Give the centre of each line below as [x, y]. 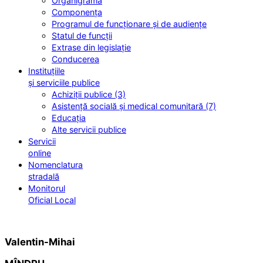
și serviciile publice [64, 83]
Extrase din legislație [91, 48]
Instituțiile [46, 71]
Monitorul [47, 188]
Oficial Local [52, 200]
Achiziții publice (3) [89, 95]
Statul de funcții [82, 36]
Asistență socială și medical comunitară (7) [134, 106]
